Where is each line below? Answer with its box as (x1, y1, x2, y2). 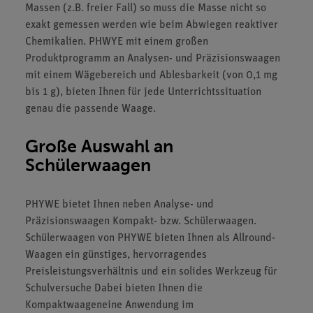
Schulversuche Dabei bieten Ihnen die (25, 283, 203, 294)
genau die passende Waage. (25, 103, 156, 115)
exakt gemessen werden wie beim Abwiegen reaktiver (25, 20, 278, 31)
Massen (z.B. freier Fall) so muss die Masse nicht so (25, 3, 266, 14)
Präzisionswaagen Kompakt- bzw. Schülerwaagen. (25, 216, 256, 227)
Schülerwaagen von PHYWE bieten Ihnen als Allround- (25, 233, 275, 244)
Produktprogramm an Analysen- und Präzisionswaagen (25, 53, 280, 64)
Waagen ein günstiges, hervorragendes (25, 249, 207, 261)
